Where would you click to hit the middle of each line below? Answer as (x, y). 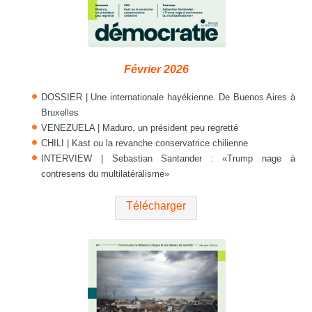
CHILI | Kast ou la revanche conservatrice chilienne (145, 143)
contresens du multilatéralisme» (106, 174)
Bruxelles (60, 113)
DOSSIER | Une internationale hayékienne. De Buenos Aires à (168, 97)
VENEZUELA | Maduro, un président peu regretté (140, 128)
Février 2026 (156, 70)
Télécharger (156, 206)
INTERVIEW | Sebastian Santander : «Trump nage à (168, 159)
